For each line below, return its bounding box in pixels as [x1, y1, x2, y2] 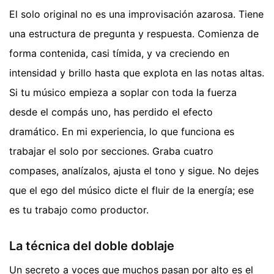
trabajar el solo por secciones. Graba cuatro [9, 144, 213, 157]
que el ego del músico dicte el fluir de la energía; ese [9, 183, 254, 196]
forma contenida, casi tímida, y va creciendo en [9, 46, 229, 59]
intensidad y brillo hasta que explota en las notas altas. [9, 66, 264, 79]
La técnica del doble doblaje [9, 238, 174, 253]
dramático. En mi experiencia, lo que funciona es [9, 125, 234, 138]
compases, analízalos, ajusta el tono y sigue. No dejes [9, 164, 259, 177]
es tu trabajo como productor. [9, 203, 149, 216]
